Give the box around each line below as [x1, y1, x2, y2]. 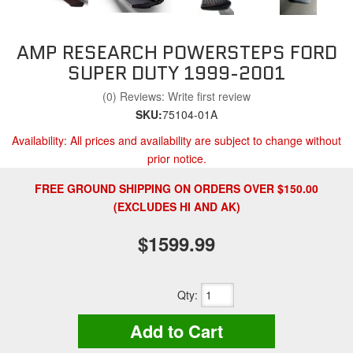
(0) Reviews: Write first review [102, 88, 251, 104]
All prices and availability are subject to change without [70, 132, 341, 148]
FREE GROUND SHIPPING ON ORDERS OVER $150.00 [35, 180, 318, 196]
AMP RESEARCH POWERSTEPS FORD [16, 39, 337, 66]
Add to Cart [129, 318, 223, 344]
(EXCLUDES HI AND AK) [113, 199, 240, 214]
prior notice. [147, 150, 206, 166]
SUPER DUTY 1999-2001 [68, 59, 285, 87]
